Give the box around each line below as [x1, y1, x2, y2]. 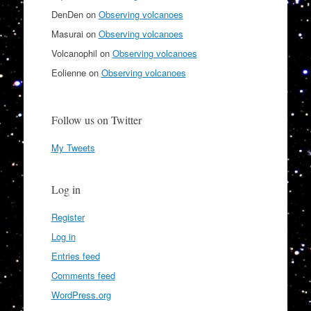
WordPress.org [51, 288, 111, 302]
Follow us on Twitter [51, 112, 142, 128]
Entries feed [51, 249, 100, 263]
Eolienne [51, 66, 86, 80]
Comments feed [51, 269, 115, 283]
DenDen [51, 8, 83, 22]
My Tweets [51, 141, 95, 155]
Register [51, 210, 85, 224]
